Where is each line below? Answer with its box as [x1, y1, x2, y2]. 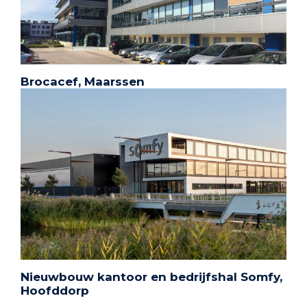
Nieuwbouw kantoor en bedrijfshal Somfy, [21, 270, 282, 284]
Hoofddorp [21, 284, 89, 297]
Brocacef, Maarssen [21, 75, 145, 88]
